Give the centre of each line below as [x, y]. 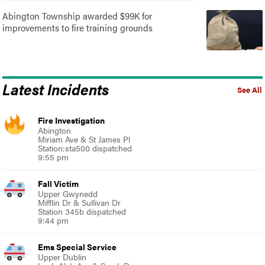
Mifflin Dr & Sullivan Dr [80, 202]
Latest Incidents [56, 88]
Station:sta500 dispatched [85, 148]
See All [249, 90]
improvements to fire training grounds [78, 27]
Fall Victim [59, 183]
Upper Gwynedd [68, 193]
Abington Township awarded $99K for [77, 15]
